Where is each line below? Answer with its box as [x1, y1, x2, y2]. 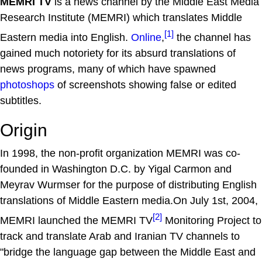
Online [131, 32, 161, 43]
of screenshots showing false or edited [54, 79, 236, 91]
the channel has [174, 32, 251, 43]
